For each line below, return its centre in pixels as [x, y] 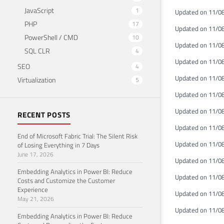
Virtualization [36, 79]
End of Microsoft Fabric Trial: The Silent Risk [77, 136]
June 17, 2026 [35, 154]
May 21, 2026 [36, 198]
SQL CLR [37, 50]
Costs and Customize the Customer [66, 180]
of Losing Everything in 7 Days [58, 145]
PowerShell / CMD [51, 37]
